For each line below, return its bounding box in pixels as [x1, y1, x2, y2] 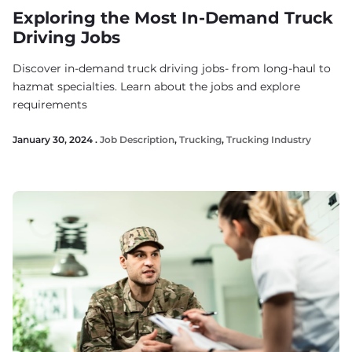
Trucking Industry [226, 134, 311, 145]
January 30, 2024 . [13, 134, 100, 145]
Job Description [100, 134, 174, 145]
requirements [13, 97, 87, 112]
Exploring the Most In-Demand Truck [13, 8, 333, 27]
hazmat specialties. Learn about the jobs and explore [13, 79, 300, 93]
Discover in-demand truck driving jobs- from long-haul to [13, 61, 331, 75]
